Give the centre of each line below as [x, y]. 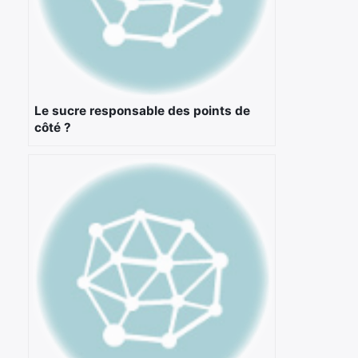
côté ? [53, 127]
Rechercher [90, 142]
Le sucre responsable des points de [142, 110]
